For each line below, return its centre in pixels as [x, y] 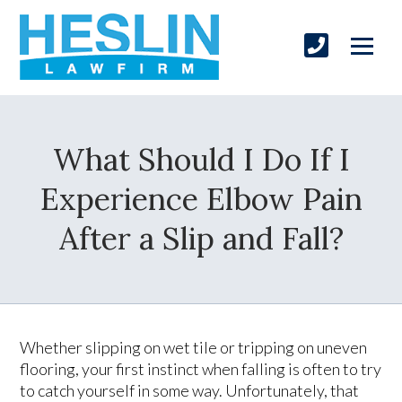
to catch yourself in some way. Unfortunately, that [190, 390]
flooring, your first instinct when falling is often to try [201, 368]
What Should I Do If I [201, 159]
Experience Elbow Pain [201, 198]
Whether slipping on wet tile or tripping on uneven [194, 347]
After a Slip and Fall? [201, 238]
